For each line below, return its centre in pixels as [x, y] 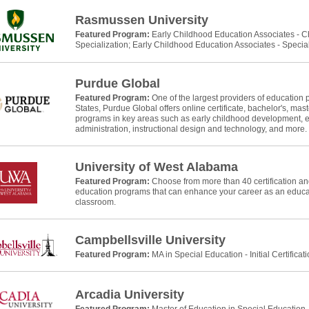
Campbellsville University [150, 240]
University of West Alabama [156, 167]
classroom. [95, 202]
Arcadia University [129, 294]
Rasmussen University [141, 20]
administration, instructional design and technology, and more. [191, 129]
